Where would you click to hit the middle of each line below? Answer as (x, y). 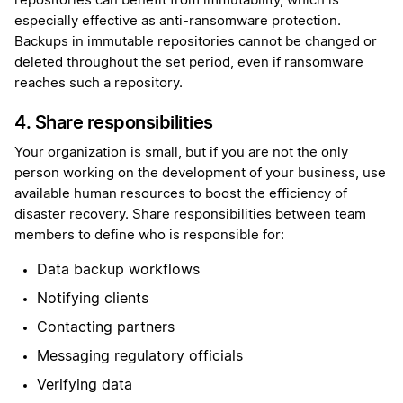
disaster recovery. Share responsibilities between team (190, 215)
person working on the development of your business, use (200, 174)
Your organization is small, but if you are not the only (181, 153)
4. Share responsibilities (116, 123)
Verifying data (87, 385)
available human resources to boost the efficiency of (181, 194)
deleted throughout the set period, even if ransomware (189, 63)
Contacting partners (108, 328)
